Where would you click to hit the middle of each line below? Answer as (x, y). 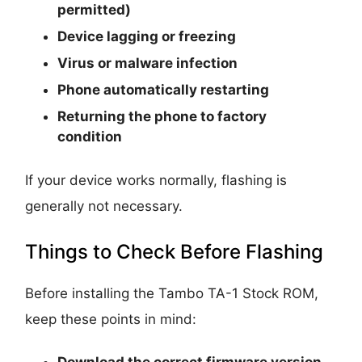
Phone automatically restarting (164, 89)
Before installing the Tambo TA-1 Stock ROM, (172, 293)
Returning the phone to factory (162, 116)
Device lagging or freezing (147, 36)
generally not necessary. (104, 206)
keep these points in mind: (111, 319)
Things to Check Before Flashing (175, 251)
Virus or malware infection (148, 63)
